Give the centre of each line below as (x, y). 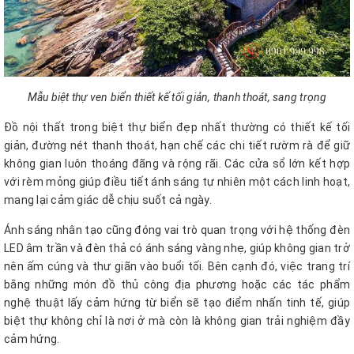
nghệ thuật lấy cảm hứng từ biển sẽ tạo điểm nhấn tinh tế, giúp (177, 303)
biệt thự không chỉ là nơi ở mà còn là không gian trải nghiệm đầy (177, 321)
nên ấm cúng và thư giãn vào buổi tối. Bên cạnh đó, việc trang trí (177, 267)
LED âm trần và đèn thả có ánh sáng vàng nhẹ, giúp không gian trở (177, 249)
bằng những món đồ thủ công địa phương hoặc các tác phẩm (177, 285)
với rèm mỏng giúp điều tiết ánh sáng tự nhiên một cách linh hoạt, (177, 182)
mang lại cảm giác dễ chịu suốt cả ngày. (109, 200)
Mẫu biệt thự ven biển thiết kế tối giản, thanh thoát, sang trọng (177, 98)
